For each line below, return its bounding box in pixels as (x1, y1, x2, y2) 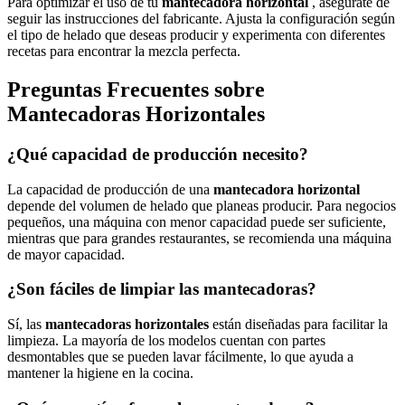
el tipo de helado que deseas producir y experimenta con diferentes (7, 26, 385, 42)
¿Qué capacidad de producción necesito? (7, 144, 308, 164)
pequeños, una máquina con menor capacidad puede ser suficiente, (7, 213, 386, 230)
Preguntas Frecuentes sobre (7, 77, 265, 101)
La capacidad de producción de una (7, 181, 213, 197)
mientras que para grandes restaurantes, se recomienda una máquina (7, 230, 391, 246)
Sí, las (7, 316, 45, 332)
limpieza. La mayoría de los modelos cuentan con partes (7, 332, 325, 348)
